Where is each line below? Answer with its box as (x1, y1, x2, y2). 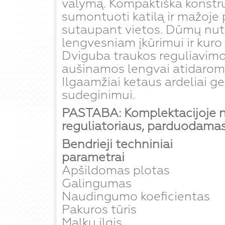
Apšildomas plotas (62, 163, 170, 178)
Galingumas (62, 176, 132, 191)
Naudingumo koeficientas (62, 189, 210, 204)
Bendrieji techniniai (62, 137, 173, 152)
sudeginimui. (62, 87, 135, 102)
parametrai (62, 150, 125, 165)
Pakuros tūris (62, 202, 137, 217)
